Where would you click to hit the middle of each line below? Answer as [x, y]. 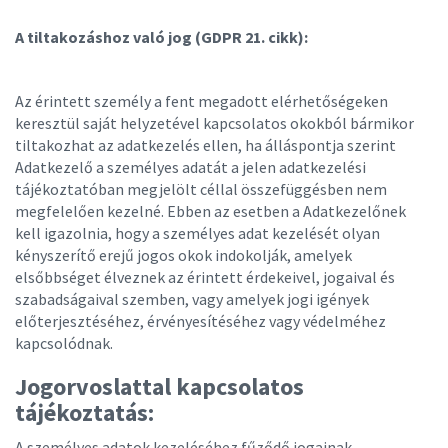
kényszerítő [57, 255]
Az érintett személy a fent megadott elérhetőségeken [201, 101]
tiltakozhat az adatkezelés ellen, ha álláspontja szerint [205, 145]
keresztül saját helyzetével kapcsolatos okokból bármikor [214, 123]
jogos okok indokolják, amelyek [243, 255]
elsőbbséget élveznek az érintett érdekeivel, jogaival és [205, 277]
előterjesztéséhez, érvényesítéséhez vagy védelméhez [200, 321]
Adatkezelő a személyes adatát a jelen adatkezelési [190, 167]
